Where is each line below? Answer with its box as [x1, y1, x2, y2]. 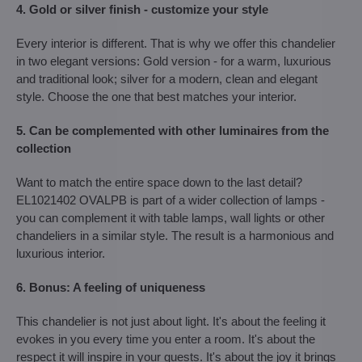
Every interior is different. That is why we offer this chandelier [16, 36, 335, 50]
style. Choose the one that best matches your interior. [16, 89, 297, 103]
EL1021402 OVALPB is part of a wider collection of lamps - [16, 192, 325, 207]
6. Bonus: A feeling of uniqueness [16, 280, 205, 294]
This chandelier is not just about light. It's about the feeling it [16, 314, 326, 328]
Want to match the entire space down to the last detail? [16, 175, 302, 189]
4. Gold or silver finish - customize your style [16, 2, 268, 16]
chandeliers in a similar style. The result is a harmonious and [16, 228, 334, 242]
